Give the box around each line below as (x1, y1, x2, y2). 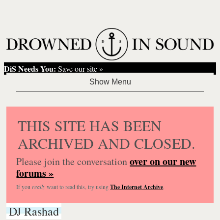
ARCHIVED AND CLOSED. (18, 133, 196, 153)
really (32, 182, 46, 191)
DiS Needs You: (4, 62, 56, 74)
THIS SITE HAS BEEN (18, 115, 162, 135)
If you (16, 182, 32, 191)
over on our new (130, 154, 196, 168)
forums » (16, 165, 54, 180)
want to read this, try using (45, 182, 110, 191)
